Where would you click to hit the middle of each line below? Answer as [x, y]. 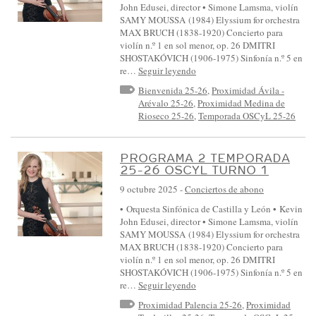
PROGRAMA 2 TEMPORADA [205, 158]
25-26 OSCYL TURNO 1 [194, 170]
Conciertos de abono [224, 189]
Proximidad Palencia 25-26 [190, 305]
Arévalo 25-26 [166, 103]
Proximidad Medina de [241, 103]
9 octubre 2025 [149, 189]
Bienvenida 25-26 [173, 90]
